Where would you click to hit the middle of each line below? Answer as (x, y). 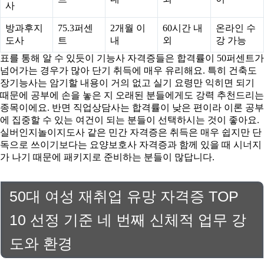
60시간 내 (183, 28)
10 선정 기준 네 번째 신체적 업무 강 (128, 220)
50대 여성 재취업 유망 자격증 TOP (124, 197)
